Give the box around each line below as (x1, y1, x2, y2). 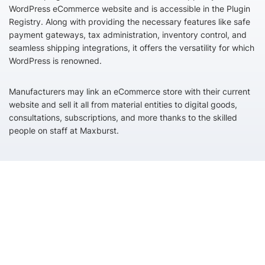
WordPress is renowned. (9, 56, 102, 66)
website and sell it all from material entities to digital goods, (9, 99, 237, 109)
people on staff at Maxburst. (9, 125, 119, 135)
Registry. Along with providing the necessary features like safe (9, 17, 250, 27)
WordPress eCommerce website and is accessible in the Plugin (9, 4, 250, 14)
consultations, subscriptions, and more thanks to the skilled (9, 112, 237, 122)
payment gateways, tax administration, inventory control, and (9, 30, 247, 40)
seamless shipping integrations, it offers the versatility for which (9, 43, 254, 53)
